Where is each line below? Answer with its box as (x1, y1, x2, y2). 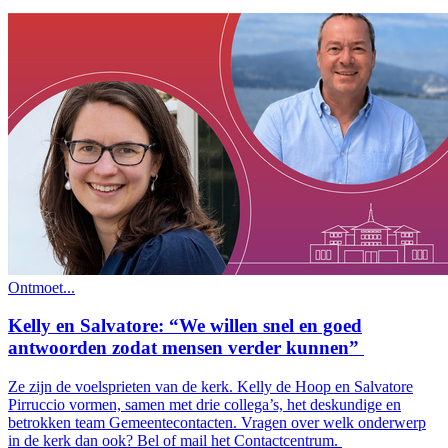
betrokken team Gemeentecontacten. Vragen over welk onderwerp (8, 414, 426, 431)
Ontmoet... (8, 278, 75, 296)
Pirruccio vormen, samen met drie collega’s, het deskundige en (8, 396, 401, 413)
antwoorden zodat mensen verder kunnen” (8, 337, 364, 359)
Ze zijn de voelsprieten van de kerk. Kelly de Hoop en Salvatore (8, 378, 413, 395)
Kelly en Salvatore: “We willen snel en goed (8, 315, 362, 337)
